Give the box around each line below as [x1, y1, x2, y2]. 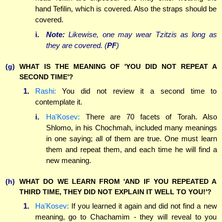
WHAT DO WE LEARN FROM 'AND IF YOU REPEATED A [19, 177, 217, 185]
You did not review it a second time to [55, 87, 217, 96]
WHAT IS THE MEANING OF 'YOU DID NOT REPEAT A [19, 62, 217, 70]
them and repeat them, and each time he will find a [46, 145, 217, 154]
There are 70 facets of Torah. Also [80, 112, 217, 121]
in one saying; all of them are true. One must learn [46, 134, 217, 143]
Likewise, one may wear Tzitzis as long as [65, 30, 217, 39]
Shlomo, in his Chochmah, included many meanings [46, 123, 217, 132]
